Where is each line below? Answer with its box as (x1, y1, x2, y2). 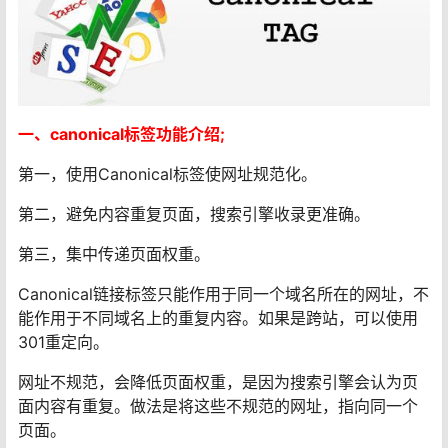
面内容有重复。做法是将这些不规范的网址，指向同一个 (18, 396, 418, 417)
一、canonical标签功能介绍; (18, 124, 225, 145)
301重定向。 (18, 332, 109, 353)
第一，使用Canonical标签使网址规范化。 (18, 164, 317, 185)
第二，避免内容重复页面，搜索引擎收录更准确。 (18, 204, 370, 225)
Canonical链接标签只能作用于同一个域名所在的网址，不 (18, 284, 429, 305)
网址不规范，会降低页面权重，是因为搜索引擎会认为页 (18, 372, 418, 393)
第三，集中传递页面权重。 (18, 244, 210, 265)
